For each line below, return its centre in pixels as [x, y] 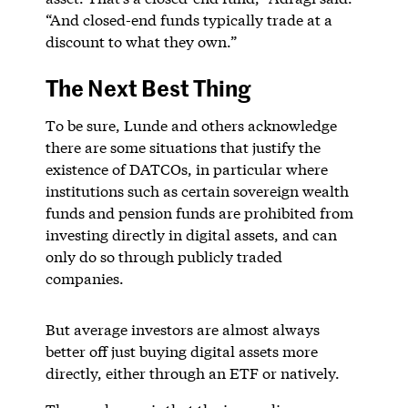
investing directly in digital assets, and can [191, 234]
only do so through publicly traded [163, 256]
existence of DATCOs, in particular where [186, 168]
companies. [86, 278]
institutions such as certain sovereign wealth [197, 190]
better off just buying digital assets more [181, 351]
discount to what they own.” [141, 41]
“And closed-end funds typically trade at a [189, 19]
